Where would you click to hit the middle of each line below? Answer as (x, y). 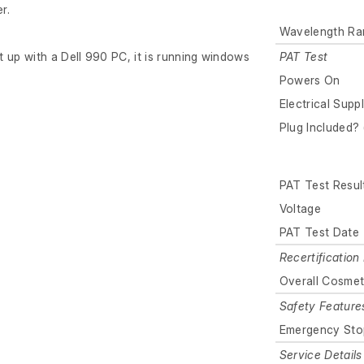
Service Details (321, 355)
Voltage (300, 209)
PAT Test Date (319, 232)
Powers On (310, 80)
